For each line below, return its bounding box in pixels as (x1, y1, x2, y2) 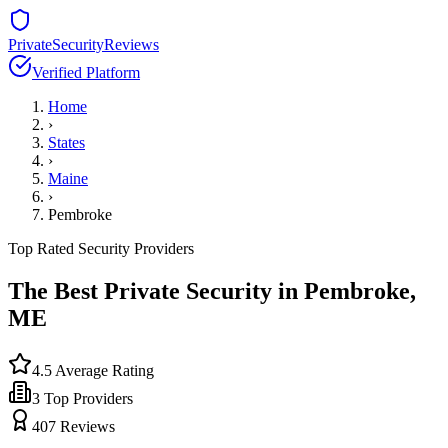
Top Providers (40, 389, 133, 407)
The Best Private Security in (8, 277, 304, 304)
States (48, 134, 85, 151)
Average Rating (52, 361, 154, 379)
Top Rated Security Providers (8, 240, 194, 257)
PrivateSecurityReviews (8, 36, 159, 53)
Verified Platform (32, 64, 140, 81)
